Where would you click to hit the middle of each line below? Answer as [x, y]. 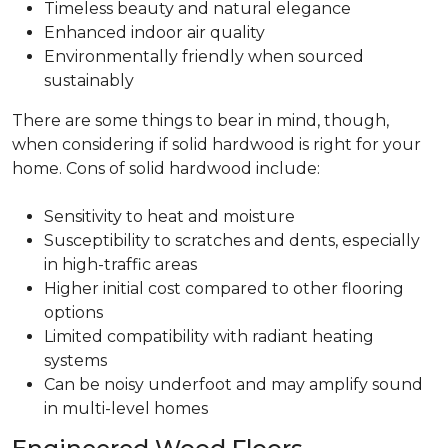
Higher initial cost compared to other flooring [224, 288]
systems [75, 360]
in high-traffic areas [120, 264]
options [73, 312]
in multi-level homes [126, 408]
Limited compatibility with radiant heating [209, 336]
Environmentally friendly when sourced [204, 56]
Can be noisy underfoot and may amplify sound [233, 384]
